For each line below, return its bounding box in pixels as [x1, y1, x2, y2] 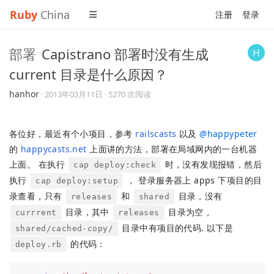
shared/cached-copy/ [15, 224, 113, 233]
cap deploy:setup [35, 176, 118, 185]
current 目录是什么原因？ [9, 65, 168, 83]
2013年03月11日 [45, 89, 103, 100]
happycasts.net [20, 143, 87, 155]
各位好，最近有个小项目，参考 [9, 128, 136, 139]
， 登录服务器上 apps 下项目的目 [124, 174, 262, 186]
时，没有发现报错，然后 [162, 158, 262, 170]
